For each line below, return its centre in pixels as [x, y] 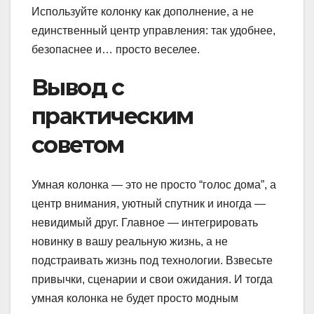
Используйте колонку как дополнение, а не [143, 12]
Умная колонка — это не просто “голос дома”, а [154, 184]
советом [78, 145]
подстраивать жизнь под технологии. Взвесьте [152, 260]
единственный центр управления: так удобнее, [153, 31]
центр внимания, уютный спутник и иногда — [149, 203]
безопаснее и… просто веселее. [116, 50]
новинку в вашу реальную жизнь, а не [130, 241]
